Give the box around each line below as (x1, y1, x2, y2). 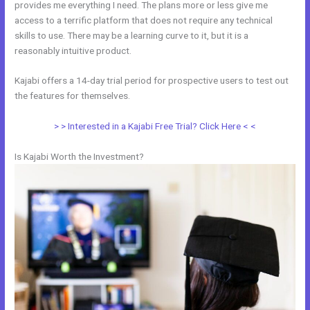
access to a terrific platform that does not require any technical (15, 14, 273, 26)
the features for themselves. (15, 90, 131, 102)
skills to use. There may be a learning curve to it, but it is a (15, 29, 249, 41)
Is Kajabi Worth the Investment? (15, 151, 145, 163)
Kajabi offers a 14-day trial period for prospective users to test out (15, 75, 289, 86)
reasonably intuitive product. (15, 44, 132, 56)
